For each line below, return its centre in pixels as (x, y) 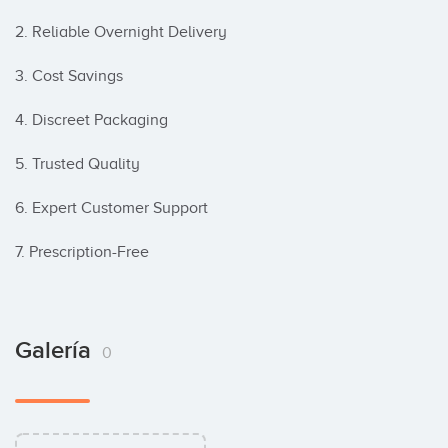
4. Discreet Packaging (91, 120)
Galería (56, 350)
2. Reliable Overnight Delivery (121, 32)
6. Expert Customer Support (111, 208)
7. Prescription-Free (82, 252)
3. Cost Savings (69, 76)
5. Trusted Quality (77, 164)
